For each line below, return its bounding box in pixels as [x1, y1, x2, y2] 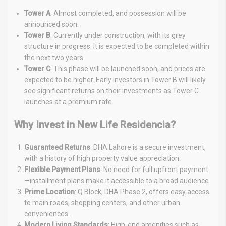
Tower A [24, 9, 50, 18]
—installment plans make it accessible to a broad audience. [24, 177, 210, 185]
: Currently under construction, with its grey [50, 31, 186, 40]
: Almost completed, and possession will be [50, 9, 186, 18]
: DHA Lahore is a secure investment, [90, 143, 206, 152]
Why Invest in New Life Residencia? [14, 119, 176, 131]
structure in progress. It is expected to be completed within [24, 42, 209, 51]
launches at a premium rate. [24, 98, 114, 106]
